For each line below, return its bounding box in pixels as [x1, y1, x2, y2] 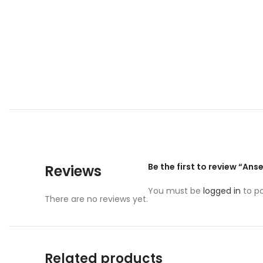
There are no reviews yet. [45, 193, 148, 205]
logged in [203, 185, 241, 197]
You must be [148, 185, 203, 197]
